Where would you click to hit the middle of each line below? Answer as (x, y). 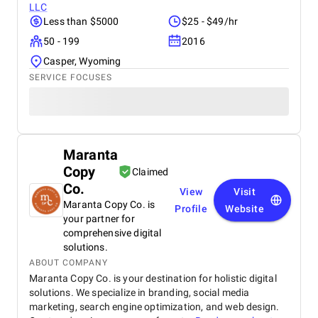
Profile (191, 209)
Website (245, 209)
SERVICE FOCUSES (71, 77)
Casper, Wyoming (82, 61)
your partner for (99, 219)
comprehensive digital (113, 233)
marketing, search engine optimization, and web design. (154, 307)
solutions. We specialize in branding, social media (139, 292)
